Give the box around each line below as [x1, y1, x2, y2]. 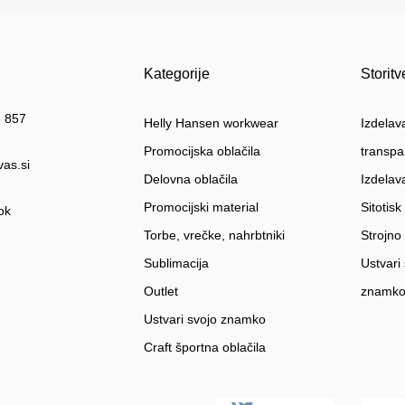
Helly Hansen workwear [143, 116, 278, 131]
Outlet [143, 284, 178, 299]
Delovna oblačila [143, 172, 238, 187]
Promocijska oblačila [143, 144, 260, 159]
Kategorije [143, 66, 210, 82]
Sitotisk [360, 200, 401, 215]
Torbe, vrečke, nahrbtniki [143, 228, 285, 243]
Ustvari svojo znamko [143, 312, 266, 327]
